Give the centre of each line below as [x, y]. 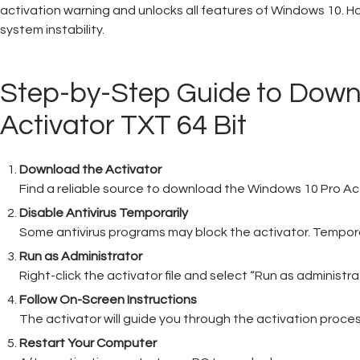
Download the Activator [90, 169]
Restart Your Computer [88, 343]
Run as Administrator [81, 256]
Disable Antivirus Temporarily [104, 213]
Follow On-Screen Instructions [108, 299]
